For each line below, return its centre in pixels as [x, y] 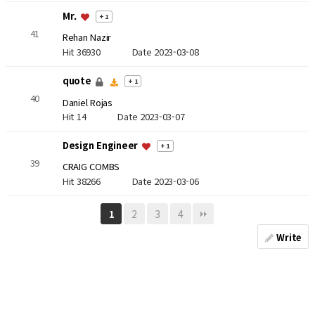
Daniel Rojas [87, 103]
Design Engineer [101, 146]
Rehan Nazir [87, 37]
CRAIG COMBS [91, 167]
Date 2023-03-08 [165, 51]
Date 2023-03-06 [165, 181]
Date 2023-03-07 [151, 117]
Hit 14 [90, 117]
